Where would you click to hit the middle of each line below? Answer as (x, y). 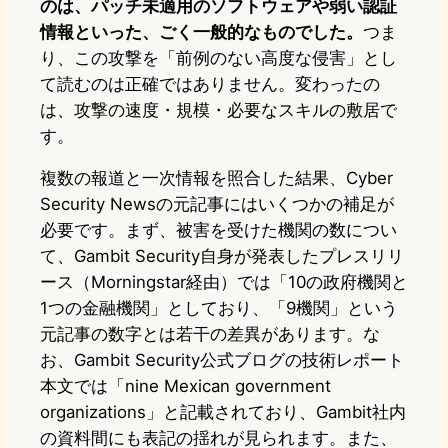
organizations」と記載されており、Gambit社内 (223, 412)
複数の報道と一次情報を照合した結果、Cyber (216, 178)
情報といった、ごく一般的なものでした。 (201, 32)
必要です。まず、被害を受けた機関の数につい (218, 230)
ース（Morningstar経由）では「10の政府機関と (224, 282)
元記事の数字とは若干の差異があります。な (210, 334)
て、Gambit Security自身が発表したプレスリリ (222, 256)
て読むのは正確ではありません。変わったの (210, 84)
